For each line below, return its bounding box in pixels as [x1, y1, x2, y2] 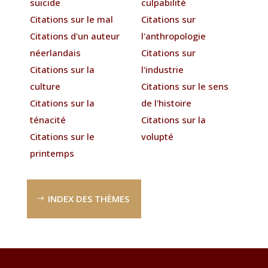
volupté [141, 130, 174, 142]
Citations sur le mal [29, 13, 113, 25]
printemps [29, 147, 74, 159]
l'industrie [141, 63, 184, 75]
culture [29, 80, 60, 92]
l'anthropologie [141, 29, 206, 42]
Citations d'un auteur [29, 29, 120, 42]
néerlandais [29, 46, 81, 59]
